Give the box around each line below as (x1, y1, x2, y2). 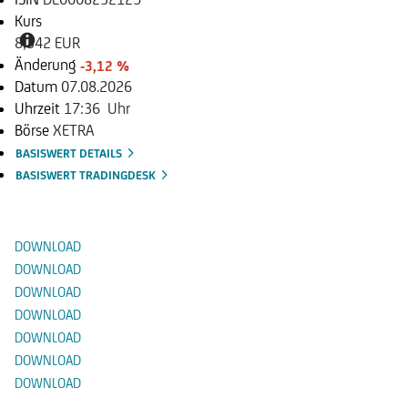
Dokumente (15, 182, 144, 213)
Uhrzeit (15, 98, 64, 117)
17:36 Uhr (64, 98, 130, 117)
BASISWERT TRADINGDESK (15, 168, 158, 182)
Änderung (15, 55, 80, 74)
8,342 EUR (15, 33, 80, 52)
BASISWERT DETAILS (15, 146, 125, 160)
